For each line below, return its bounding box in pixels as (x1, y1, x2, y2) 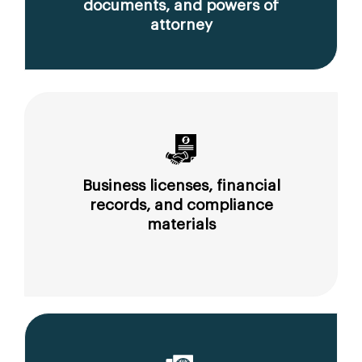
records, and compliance (89, 197, 273, 213)
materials (146, 217, 216, 233)
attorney (149, 17, 213, 33)
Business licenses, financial (82, 178, 280, 194)
